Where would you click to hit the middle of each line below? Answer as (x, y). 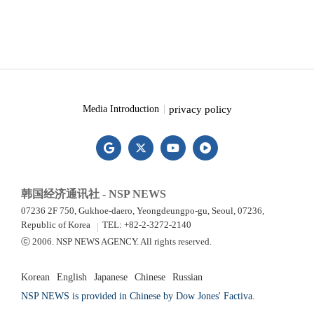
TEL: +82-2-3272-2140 (147, 225)
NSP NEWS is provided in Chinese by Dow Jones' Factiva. (138, 296)
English (72, 277)
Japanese (111, 277)
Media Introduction (121, 109)
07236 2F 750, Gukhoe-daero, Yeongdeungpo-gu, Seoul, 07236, (143, 211)
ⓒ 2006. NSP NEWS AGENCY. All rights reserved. (116, 241)
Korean (35, 277)
